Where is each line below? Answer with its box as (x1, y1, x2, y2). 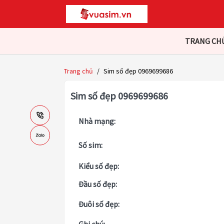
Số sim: (78, 140, 102, 150)
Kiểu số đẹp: (78, 161, 119, 171)
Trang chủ (64, 66, 93, 76)
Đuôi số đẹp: (78, 199, 119, 209)
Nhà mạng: (78, 116, 115, 126)
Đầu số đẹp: (78, 179, 117, 189)
